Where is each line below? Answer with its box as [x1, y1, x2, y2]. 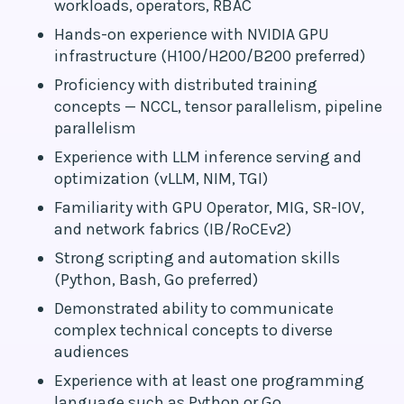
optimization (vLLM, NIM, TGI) [54, 169, 268, 188]
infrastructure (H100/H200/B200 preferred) [54, 46, 365, 66]
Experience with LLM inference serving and [54, 147, 362, 167]
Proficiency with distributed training [54, 75, 317, 95]
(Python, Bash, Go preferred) [54, 270, 258, 289]
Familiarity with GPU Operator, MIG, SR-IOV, [54, 197, 364, 217]
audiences [54, 342, 129, 362]
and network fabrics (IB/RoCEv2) [54, 219, 291, 239]
